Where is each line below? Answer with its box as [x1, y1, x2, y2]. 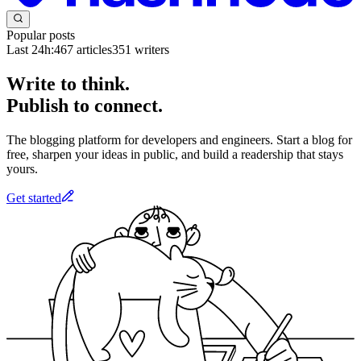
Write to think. [6, 73, 130, 95]
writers [131, 43, 169, 57]
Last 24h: [6, 43, 54, 57]
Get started [6, 190, 61, 205]
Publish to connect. [6, 95, 163, 117]
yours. [6, 161, 38, 176]
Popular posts [6, 28, 75, 43]
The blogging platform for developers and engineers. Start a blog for [6, 132, 352, 147]
